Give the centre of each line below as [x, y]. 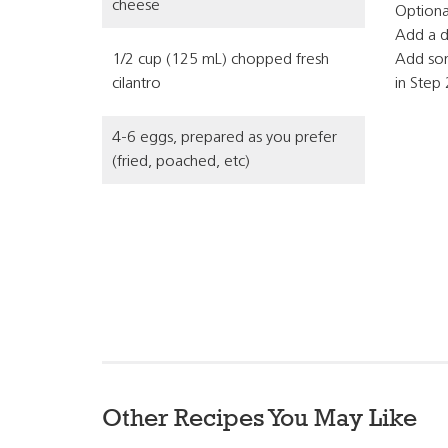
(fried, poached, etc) [181, 162]
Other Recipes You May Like [259, 417]
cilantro [136, 84]
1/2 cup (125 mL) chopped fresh [220, 60]
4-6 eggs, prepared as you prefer [224, 138]
